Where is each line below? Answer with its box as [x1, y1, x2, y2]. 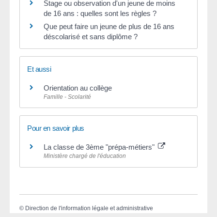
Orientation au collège [44, 84, 112, 93]
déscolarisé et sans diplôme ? [44, 32, 138, 41]
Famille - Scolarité [44, 93, 91, 101]
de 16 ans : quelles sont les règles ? [44, 9, 156, 17]
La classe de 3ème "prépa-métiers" [44, 143, 156, 152]
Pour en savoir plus [27, 124, 84, 133]
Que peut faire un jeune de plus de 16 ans [44, 22, 174, 31]
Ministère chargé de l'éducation [44, 153, 126, 160]
